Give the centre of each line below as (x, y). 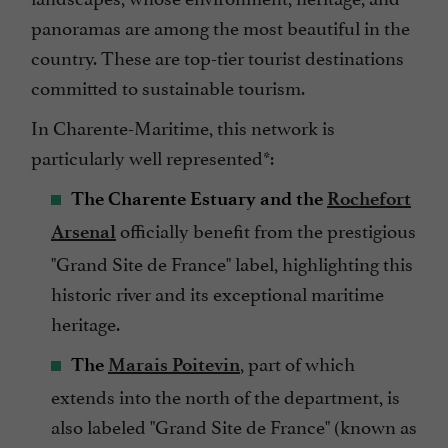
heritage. (85, 321)
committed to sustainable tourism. (168, 85)
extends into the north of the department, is (225, 394)
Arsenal (83, 231)
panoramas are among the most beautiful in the (220, 25)
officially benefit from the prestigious (266, 228)
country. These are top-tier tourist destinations (217, 55)
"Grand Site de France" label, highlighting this (232, 261)
